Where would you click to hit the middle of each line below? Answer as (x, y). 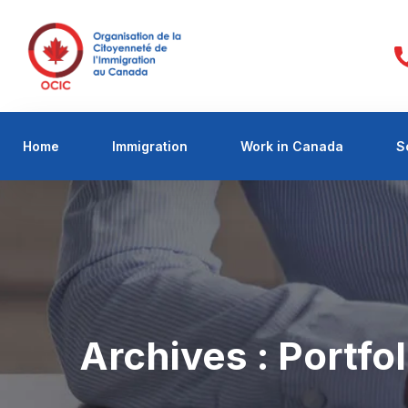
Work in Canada (292, 146)
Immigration (150, 146)
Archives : (178, 356)
